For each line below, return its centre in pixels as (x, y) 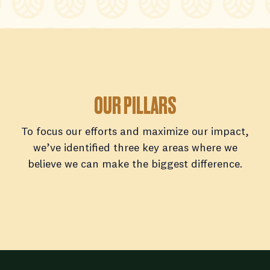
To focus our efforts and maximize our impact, (135, 131)
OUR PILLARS (135, 105)
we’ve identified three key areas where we (135, 147)
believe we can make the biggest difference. (135, 163)
